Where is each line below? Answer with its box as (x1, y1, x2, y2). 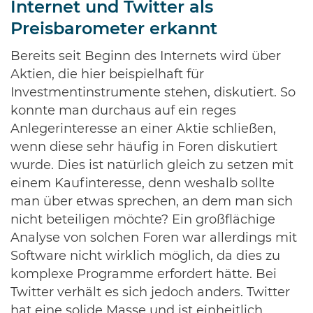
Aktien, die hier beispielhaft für (10, 68, 204, 82)
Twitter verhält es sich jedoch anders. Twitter (10, 286, 290, 300)
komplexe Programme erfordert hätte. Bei (10, 268, 277, 282)
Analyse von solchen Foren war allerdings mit (10, 232, 297, 245)
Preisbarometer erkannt (10, 21, 217, 38)
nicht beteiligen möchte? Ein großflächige (10, 214, 275, 227)
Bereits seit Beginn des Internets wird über (10, 50, 281, 64)
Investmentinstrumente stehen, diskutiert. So (10, 87, 296, 100)
